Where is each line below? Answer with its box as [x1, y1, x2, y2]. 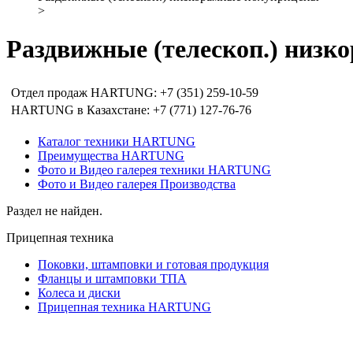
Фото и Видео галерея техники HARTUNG [38, 162, 271, 176]
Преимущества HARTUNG [38, 148, 184, 162]
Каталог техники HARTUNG [38, 134, 195, 148]
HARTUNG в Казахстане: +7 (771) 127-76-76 [11, 102, 251, 117]
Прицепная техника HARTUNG [38, 299, 211, 314]
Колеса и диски [38, 285, 121, 299]
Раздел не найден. [6, 203, 102, 217]
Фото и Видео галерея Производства [38, 176, 236, 191]
